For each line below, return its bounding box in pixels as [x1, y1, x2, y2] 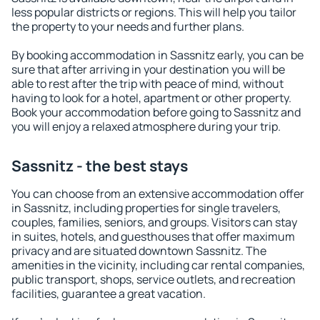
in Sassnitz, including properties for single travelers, [11, 200, 281, 216]
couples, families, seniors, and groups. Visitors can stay [11, 214, 297, 230]
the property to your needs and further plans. [11, 19, 244, 34]
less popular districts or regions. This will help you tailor [11, 4, 296, 20]
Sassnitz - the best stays [11, 156, 188, 176]
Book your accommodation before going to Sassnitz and [11, 104, 301, 120]
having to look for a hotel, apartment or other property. [11, 90, 291, 106]
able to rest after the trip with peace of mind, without [11, 76, 284, 91]
